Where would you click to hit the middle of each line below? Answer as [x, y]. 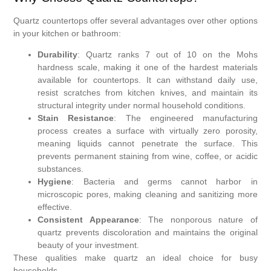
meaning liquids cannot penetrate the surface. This [148, 143]
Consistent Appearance [88, 219]
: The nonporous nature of [198, 219]
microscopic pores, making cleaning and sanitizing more [148, 194]
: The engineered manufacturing [186, 118]
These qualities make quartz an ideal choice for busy [135, 257]
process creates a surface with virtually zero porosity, [148, 130]
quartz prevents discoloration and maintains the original [148, 232]
